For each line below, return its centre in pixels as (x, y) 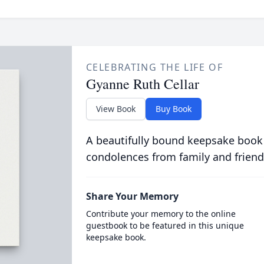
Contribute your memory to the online (161, 214)
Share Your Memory (132, 196)
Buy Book (173, 109)
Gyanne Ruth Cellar (142, 84)
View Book (115, 109)
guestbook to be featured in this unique (165, 225)
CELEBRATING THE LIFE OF (154, 67)
